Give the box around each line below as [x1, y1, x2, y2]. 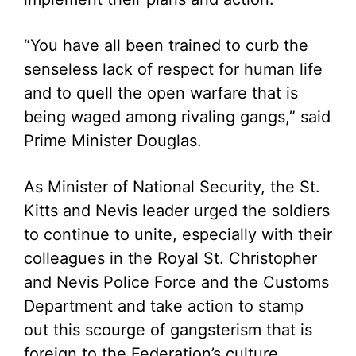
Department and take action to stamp [24, 296, 304, 315]
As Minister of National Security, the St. [24, 177, 320, 196]
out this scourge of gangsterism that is [24, 320, 312, 339]
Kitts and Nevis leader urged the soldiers [24, 201, 330, 220]
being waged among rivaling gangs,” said [24, 107, 331, 126]
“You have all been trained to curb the [24, 36, 308, 55]
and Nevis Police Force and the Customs [24, 273, 329, 292]
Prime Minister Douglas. [24, 131, 202, 150]
